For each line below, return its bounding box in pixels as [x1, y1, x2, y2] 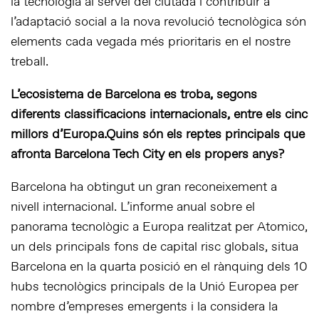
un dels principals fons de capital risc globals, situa [11, 239, 298, 256]
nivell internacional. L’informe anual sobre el [11, 199, 255, 216]
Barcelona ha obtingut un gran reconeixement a [11, 179, 277, 197]
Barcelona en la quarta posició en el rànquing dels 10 [11, 258, 308, 276]
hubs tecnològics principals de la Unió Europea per [11, 278, 298, 296]
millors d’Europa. [11, 126, 106, 144]
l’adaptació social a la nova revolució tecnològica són [11, 14, 306, 31]
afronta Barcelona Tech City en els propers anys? [11, 146, 284, 164]
